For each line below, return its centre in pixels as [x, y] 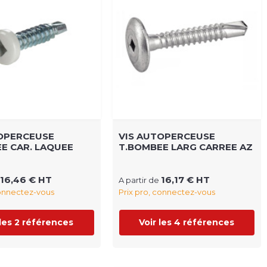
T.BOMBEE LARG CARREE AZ [185, 147]
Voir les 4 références [187, 222]
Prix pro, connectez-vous [167, 192]
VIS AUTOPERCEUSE [167, 136]
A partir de [139, 180]
